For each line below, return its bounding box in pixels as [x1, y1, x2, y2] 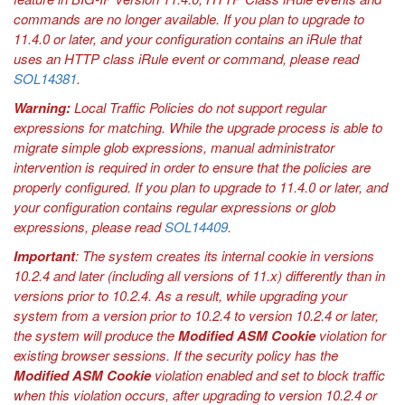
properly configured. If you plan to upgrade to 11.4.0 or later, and [14, 176, 388, 196]
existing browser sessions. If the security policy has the [14, 344, 338, 364]
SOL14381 [14, 68, 77, 88]
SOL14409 [165, 216, 228, 236]
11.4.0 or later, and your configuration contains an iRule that [14, 28, 362, 48]
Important [14, 245, 75, 266]
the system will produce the [14, 325, 178, 344]
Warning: [14, 97, 71, 118]
